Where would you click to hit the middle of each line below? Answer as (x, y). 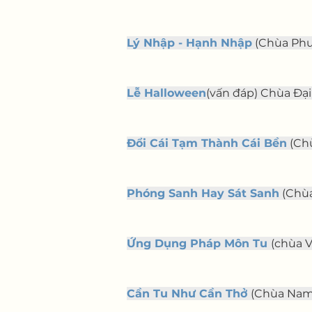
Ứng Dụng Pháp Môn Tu (197, 243)
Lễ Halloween (166, 93)
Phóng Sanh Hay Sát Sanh (203, 193)
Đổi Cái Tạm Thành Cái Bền (207, 143)
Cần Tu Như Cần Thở (187, 294)
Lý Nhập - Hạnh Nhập (189, 43)
